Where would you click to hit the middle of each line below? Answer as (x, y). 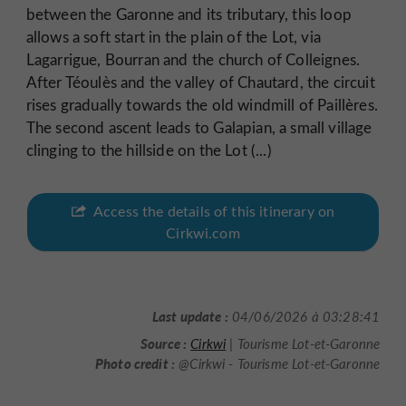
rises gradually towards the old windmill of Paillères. (202, 105)
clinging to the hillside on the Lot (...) (149, 150)
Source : (164, 343)
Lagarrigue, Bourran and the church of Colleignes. (193, 59)
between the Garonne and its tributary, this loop (188, 14)
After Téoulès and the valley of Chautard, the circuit (200, 82)
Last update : (190, 316)
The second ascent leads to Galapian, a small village (199, 127)
